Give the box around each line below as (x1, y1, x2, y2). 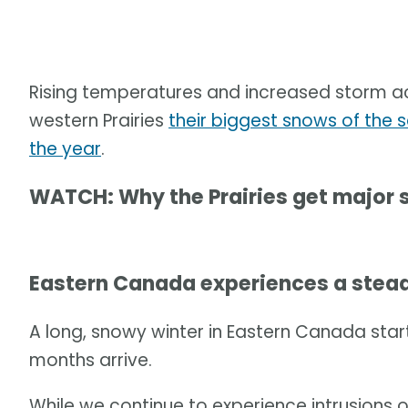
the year (29, 137, 101, 162)
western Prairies (29, 108, 168, 134)
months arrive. (29, 347, 152, 372)
